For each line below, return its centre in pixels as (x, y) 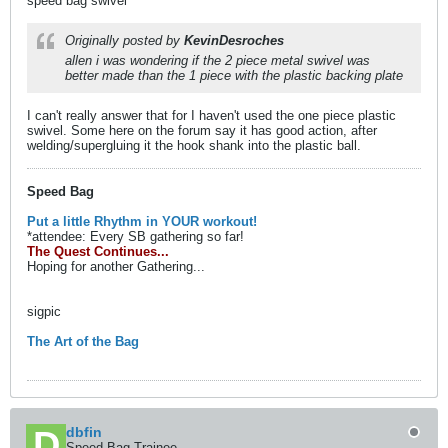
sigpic (44, 311)
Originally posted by (124, 40)
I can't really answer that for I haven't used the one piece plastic (211, 115)
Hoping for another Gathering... (116, 266)
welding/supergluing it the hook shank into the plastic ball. (194, 145)
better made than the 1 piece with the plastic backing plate (234, 75)
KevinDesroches (234, 40)
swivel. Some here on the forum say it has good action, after (202, 130)
